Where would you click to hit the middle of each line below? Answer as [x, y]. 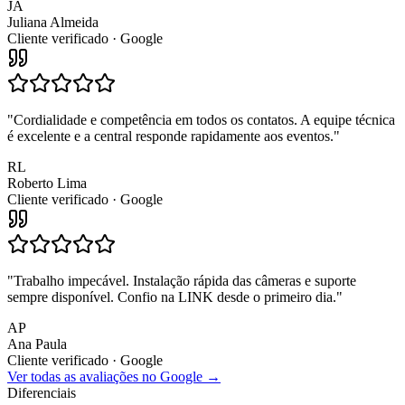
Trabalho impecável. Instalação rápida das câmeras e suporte [185, 280]
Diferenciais [42, 392]
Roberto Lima [47, 183]
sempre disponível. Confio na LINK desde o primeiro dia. [172, 297]
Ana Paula [37, 344]
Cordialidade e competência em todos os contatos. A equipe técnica [204, 119]
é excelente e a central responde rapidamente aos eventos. [170, 136]
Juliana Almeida [53, 22]
